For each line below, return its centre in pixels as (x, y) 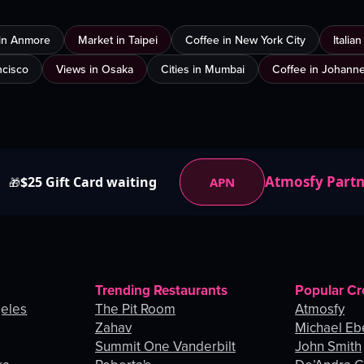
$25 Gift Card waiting (89, 182)
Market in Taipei (118, 40)
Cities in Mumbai (203, 69)
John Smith (329, 347)
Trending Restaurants (161, 290)
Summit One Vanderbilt (165, 347)
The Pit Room (135, 309)
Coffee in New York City (245, 40)
